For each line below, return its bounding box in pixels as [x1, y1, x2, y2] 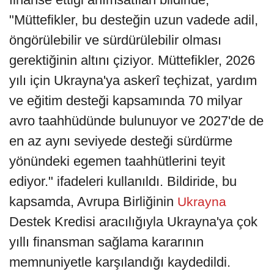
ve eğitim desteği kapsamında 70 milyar [9, 93, 242, 109]
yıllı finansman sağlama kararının [9, 234, 204, 250]
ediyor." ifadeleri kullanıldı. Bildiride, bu [9, 174, 237, 190]
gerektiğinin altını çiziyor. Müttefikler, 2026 [9, 53, 255, 68]
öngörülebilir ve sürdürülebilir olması [9, 32, 221, 48]
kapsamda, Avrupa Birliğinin [9, 194, 174, 210]
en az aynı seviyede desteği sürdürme [9, 133, 232, 149]
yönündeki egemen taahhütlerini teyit [9, 154, 225, 169]
